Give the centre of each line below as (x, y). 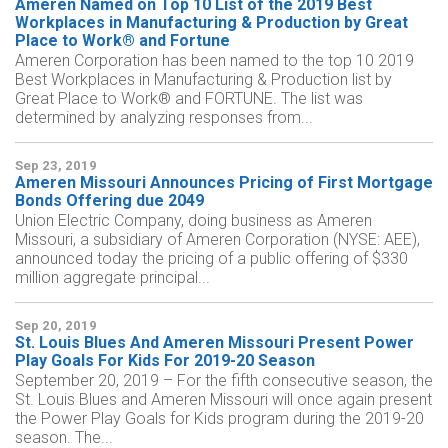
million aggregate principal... (112, 278)
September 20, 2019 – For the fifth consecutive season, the (224, 381)
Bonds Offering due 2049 (109, 201)
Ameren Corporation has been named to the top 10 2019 (214, 61)
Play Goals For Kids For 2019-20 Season (165, 361)
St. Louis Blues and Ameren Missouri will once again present (223, 400)
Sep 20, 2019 (56, 326)
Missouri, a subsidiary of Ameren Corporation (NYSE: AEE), (217, 240)
